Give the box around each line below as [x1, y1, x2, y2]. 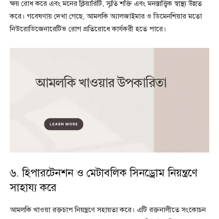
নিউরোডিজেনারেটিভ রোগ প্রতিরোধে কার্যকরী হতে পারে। [10, 24, 166, 34]
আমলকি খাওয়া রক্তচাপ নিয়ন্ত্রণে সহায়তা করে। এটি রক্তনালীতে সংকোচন [10, 205, 206, 214]
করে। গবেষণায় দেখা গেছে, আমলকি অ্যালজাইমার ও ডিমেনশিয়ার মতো [10, 12, 202, 21]
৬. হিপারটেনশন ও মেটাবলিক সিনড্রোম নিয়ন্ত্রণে [10, 166, 197, 179]
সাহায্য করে [10, 180, 57, 194]
